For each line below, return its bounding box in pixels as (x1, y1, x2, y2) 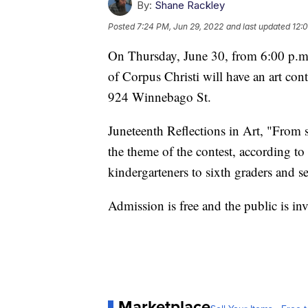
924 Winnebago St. (108, 87, 211, 105)
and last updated (226, 21, 290, 32)
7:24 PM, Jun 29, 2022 (137, 21, 223, 32)
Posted (108, 21, 137, 32)
